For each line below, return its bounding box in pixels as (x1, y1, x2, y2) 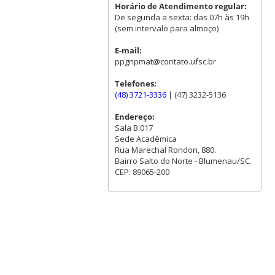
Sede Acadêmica (114, 133, 177, 145)
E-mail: (114, 45, 142, 56)
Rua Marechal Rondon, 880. (114, 144, 216, 156)
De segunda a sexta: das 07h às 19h (114, 12, 249, 23)
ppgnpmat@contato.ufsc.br (114, 56, 216, 68)
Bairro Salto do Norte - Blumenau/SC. (114, 155, 252, 167)
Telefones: (114, 78, 157, 90)
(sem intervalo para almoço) (114, 23, 219, 34)
